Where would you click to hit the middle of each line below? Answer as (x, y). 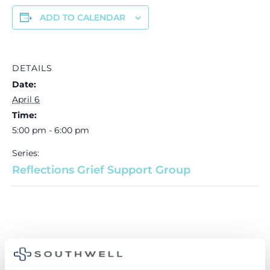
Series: (26, 153)
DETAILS (32, 68)
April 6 (26, 99)
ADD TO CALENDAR (83, 17)
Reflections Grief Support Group (101, 170)
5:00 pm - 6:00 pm (51, 130)
